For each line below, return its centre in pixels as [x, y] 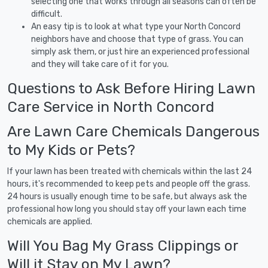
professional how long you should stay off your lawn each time [127, 209]
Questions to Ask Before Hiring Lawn [131, 88]
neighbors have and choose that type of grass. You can [137, 39]
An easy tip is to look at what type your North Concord [136, 26]
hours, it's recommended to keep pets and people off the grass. [129, 184]
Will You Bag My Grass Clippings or [123, 245]
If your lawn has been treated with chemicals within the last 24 [130, 171]
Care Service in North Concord [111, 106]
